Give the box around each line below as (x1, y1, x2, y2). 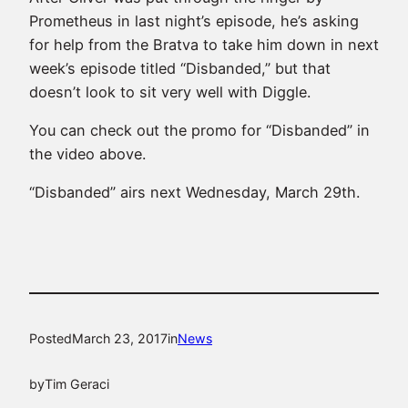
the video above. (29, 145, 146, 164)
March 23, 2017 (72, 330, 168, 346)
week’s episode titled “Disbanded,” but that (29, 58, 331, 77)
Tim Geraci (45, 376, 109, 393)
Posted (29, 330, 72, 346)
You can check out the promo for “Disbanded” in (29, 121, 370, 140)
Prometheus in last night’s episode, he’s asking (29, 11, 359, 30)
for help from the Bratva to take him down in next (29, 35, 379, 54)
